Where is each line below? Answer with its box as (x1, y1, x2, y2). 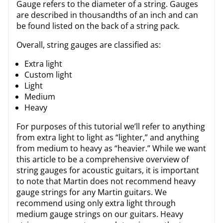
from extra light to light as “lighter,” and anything (16, 132, 199, 143)
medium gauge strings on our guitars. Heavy (16, 209, 183, 220)
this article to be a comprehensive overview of (16, 154, 189, 165)
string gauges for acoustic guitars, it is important (16, 165, 199, 176)
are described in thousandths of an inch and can (16, 9, 198, 20)
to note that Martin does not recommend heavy (16, 176, 196, 187)
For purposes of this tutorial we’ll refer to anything (16, 121, 205, 132)
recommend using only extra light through (16, 198, 176, 209)
